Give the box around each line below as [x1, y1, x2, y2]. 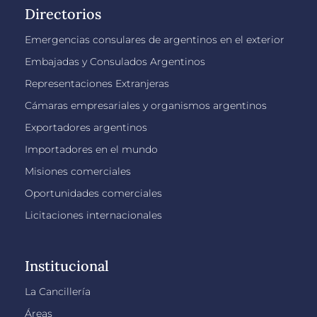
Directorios [25, 4, 101, 23]
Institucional [25, 256, 109, 275]
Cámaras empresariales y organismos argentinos [25, 98, 267, 112]
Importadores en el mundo [25, 142, 158, 156]
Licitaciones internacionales [25, 208, 162, 221]
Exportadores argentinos [25, 120, 147, 134]
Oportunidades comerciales [25, 186, 162, 200]
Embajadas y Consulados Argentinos [25, 54, 205, 68]
